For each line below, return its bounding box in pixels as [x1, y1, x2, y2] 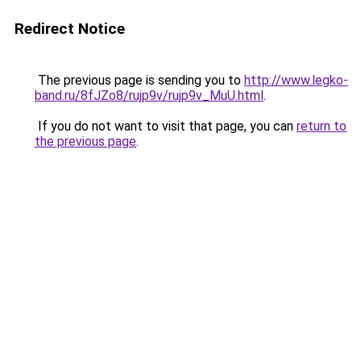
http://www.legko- [244, 73, 348, 88]
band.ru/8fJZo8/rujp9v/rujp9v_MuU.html [35, 88, 263, 103]
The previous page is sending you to [35, 73, 244, 88]
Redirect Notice [15, 19, 125, 38]
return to [297, 118, 346, 134]
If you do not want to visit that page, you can [35, 118, 297, 134]
